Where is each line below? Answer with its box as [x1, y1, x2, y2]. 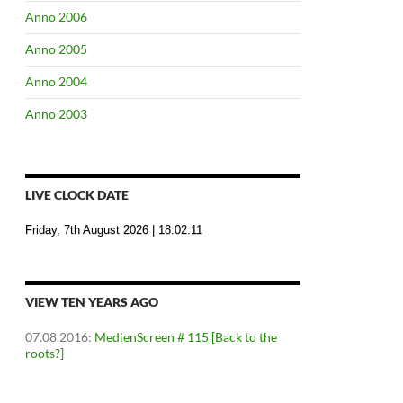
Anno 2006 [25, 9, 87, 24]
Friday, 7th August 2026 [25, 223, 148, 237]
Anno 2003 [25, 106, 87, 121]
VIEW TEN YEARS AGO [25, 294, 158, 309]
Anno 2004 [25, 74, 87, 89]
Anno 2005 [25, 41, 87, 57]
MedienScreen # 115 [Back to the [94, 329, 277, 345]
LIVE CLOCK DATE [25, 187, 129, 202]
